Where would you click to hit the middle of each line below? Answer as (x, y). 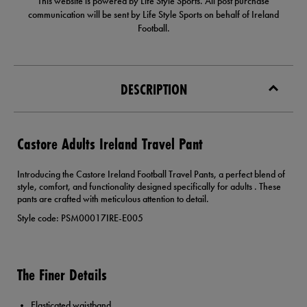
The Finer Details (62, 275)
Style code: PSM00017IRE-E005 (80, 218)
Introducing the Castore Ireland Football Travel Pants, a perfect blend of (151, 174)
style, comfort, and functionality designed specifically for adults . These (149, 187)
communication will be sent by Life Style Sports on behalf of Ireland (153, 15)
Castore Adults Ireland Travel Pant (110, 144)
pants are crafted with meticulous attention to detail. (113, 199)
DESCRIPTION (153, 90)
